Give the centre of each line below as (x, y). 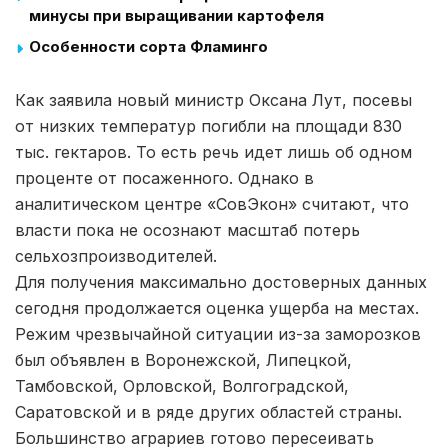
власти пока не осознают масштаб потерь (187, 229)
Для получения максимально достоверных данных (221, 281)
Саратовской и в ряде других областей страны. (208, 411)
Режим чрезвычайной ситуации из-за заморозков (218, 333)
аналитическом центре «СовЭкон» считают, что (212, 203)
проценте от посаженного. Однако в (164, 177)
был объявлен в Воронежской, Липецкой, (183, 359)
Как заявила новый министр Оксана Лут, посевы (213, 99)
